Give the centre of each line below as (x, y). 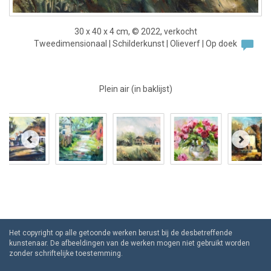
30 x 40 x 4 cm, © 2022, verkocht (135, 32)
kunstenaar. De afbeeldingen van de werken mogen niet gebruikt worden (129, 243)
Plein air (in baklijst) (135, 89)
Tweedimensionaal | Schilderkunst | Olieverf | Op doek (135, 44)
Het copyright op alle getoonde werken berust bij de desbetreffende (121, 233)
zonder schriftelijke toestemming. (66, 254)
